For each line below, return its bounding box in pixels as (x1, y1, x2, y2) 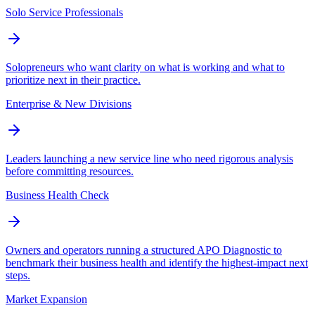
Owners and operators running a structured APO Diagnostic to (6, 244, 282, 257)
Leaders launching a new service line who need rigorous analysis (6, 153, 293, 165)
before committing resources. (6, 165, 134, 178)
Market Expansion (6, 293, 87, 306)
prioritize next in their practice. (6, 74, 141, 86)
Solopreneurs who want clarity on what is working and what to (6, 61, 285, 74)
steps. (6, 269, 30, 282)
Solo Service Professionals (6, 6, 123, 19)
